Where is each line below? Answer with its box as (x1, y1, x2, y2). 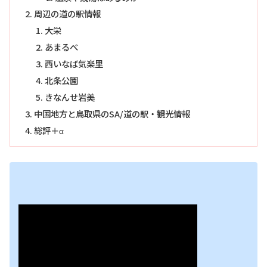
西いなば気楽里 (44, 57, 103, 70)
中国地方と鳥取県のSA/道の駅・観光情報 (34, 107, 191, 120)
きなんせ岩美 (44, 90, 95, 103)
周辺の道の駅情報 (34, 7, 101, 20)
